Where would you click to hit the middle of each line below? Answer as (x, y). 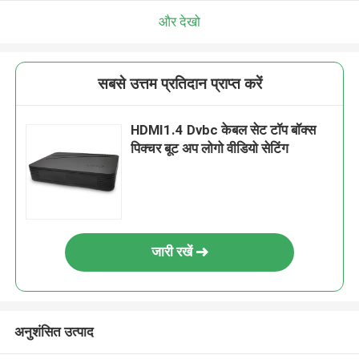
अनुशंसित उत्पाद (54, 331)
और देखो (179, 21)
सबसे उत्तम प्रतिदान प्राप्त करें (179, 84)
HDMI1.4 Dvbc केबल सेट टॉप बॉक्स (224, 130)
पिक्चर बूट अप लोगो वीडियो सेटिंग (210, 149)
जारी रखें (171, 252)
